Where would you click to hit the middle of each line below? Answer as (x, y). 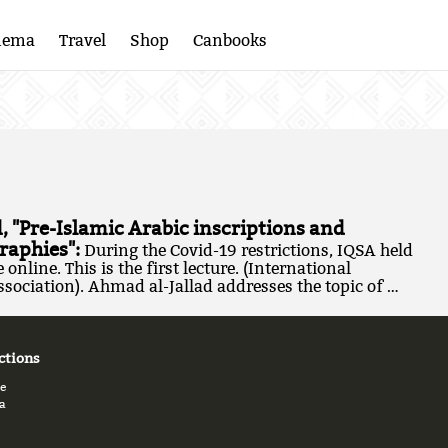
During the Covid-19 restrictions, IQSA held (248, 250)
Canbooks (230, 40)
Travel (83, 40)
